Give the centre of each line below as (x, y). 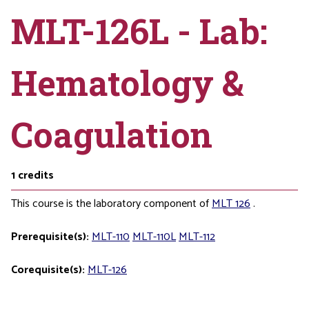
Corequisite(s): (48, 270)
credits (36, 176)
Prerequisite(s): (50, 237)
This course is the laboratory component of (111, 204)
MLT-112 (197, 237)
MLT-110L (154, 237)
